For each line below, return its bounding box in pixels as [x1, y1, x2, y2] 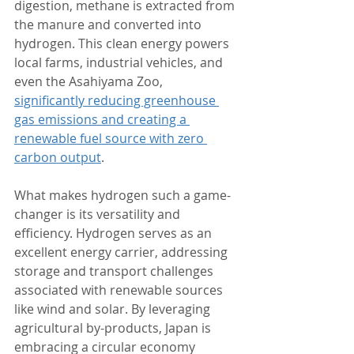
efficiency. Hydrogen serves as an [14, 224, 215, 242]
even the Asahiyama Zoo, [14, 73, 166, 90]
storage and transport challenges [14, 262, 217, 280]
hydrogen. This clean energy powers [14, 35, 232, 52]
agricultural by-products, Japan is [14, 319, 214, 337]
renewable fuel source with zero [14, 130, 207, 147]
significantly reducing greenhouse [14, 92, 219, 109]
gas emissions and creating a [14, 111, 190, 128]
